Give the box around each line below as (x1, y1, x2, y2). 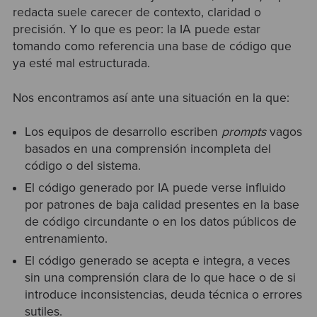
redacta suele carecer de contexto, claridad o (12, 5, 261, 21)
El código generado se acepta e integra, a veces (25, 253, 291, 268)
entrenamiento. (25, 231, 108, 246)
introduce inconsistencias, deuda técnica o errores (25, 287, 303, 302)
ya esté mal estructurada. (12, 56, 150, 71)
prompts (221, 124, 267, 139)
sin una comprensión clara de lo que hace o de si (25, 270, 296, 285)
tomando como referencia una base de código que (12, 39, 292, 54)
